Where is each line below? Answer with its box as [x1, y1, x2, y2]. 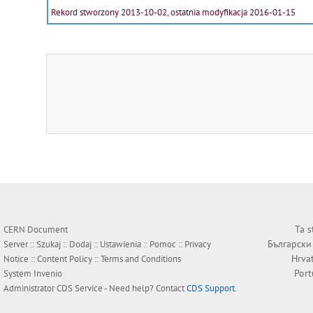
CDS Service [57, 282, 103, 295]
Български [268, 238, 312, 251]
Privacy [184, 238, 211, 251]
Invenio [34, 268, 62, 280]
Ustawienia [100, 238, 141, 251]
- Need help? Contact [103, 282, 187, 295]
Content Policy [37, 253, 92, 265]
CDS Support [187, 282, 235, 295]
